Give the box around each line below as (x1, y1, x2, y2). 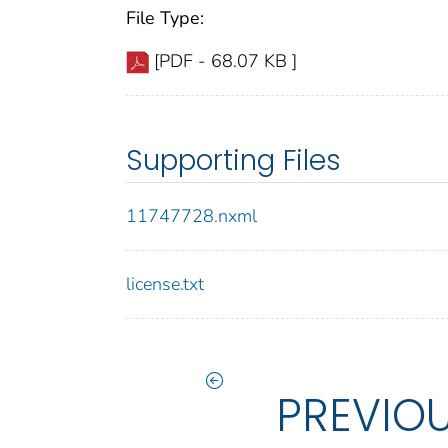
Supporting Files (126, 141, 341, 181)
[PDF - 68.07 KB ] (154, 49, 297, 74)
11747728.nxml (126, 204, 257, 229)
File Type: (126, 6, 204, 31)
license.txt (126, 272, 204, 297)
